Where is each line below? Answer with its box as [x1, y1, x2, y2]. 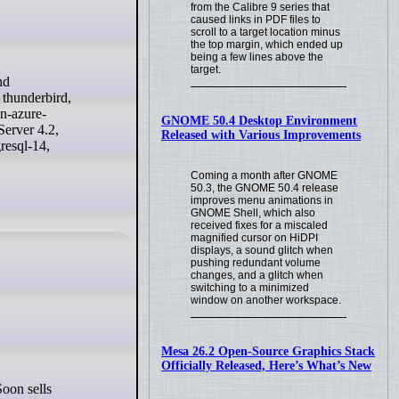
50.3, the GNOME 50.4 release [191, 182, 339, 194]
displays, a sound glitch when [191, 244, 334, 256]
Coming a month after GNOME [191, 169, 338, 182]
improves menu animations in [191, 194, 334, 207]
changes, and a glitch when [191, 269, 324, 281]
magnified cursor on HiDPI [191, 232, 319, 244]
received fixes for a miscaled [191, 219, 329, 232]
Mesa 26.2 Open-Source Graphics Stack [161, 344, 376, 358]
